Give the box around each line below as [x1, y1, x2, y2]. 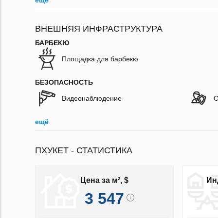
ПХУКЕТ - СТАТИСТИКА [35, 145, 132, 156]
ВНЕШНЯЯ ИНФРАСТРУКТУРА [35, 24, 163, 34]
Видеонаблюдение [62, 94, 122, 103]
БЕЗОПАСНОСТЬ [35, 78, 93, 87]
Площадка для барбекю [62, 55, 138, 63]
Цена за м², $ [80, 176, 128, 184]
